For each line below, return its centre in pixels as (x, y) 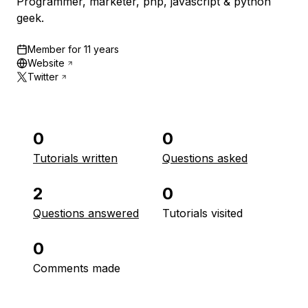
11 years (101, 49)
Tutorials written (75, 158)
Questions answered (86, 213)
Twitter (43, 77)
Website (46, 63)
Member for (54, 49)
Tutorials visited (202, 213)
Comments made (77, 268)
